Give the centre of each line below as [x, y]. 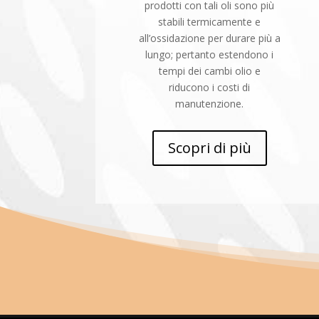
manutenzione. [210, 103]
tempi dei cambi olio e [209, 70]
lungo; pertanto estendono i [210, 54]
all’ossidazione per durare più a [209, 38]
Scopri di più [209, 148]
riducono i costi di [210, 87]
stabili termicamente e [210, 21]
